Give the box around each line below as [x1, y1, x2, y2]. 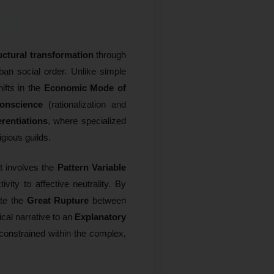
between [89, 194, 127, 206]
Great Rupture [26, 194, 89, 206]
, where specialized [47, 115, 127, 126]
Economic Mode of [43, 82, 127, 93]
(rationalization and [43, 98, 127, 109]
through [93, 49, 127, 60]
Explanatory [75, 211, 126, 222]
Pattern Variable [57, 161, 127, 172]
